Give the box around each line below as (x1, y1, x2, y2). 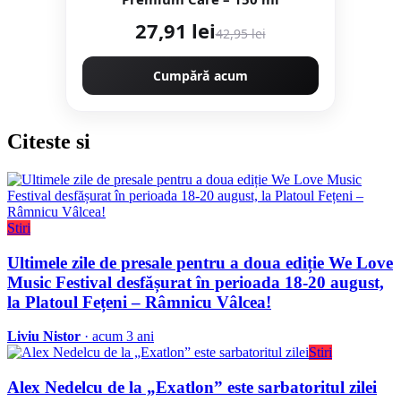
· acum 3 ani (81, 328, 154, 345)
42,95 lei (215, 25, 266, 43)
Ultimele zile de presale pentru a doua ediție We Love (7, 252, 393, 272)
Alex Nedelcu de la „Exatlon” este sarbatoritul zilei (7, 378, 377, 397)
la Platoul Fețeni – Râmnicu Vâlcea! (7, 292, 271, 311)
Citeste (7, 129, 76, 153)
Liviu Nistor (7, 328, 81, 345)
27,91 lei (135, 17, 216, 45)
